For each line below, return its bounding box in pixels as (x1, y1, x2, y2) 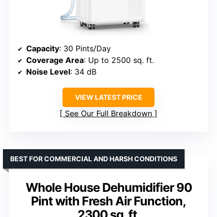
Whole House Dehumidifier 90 (25, 180, 192, 195)
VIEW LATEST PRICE (75, 93, 142, 101)
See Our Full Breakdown (65, 108, 152, 118)
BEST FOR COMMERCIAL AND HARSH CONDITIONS (10, 154, 177, 163)
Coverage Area (26, 55, 84, 65)
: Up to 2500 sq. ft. (84, 55, 154, 65)
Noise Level (26, 66, 70, 77)
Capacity (26, 43, 59, 53)
